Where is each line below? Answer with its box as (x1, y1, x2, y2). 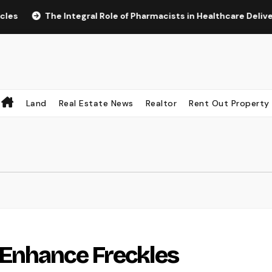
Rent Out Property (189, 97, 270, 109)
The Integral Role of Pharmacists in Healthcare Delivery (4, 10, 241, 21)
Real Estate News (58, 97, 134, 109)
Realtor (145, 97, 177, 109)
